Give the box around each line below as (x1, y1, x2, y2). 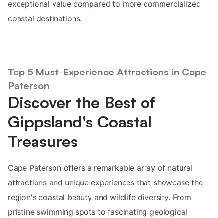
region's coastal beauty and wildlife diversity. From (8, 192, 191, 202)
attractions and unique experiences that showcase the (8, 177, 203, 187)
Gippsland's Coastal (8, 111, 152, 131)
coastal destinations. (8, 14, 82, 24)
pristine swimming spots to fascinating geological (8, 206, 187, 217)
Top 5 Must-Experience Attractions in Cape (8, 65, 206, 78)
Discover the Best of (8, 92, 155, 112)
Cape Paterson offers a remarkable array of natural (8, 163, 193, 173)
